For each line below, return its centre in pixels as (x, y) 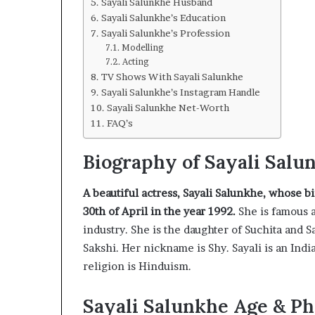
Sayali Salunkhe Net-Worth (168, 107)
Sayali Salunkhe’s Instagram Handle (180, 92)
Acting (135, 61)
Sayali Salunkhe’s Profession (165, 33)
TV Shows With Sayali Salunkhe (172, 76)
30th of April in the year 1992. (159, 211)
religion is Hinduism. (137, 266)
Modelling (142, 47)
